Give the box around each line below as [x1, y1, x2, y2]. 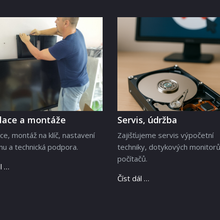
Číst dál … [117, 173, 149, 184]
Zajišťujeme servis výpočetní [117, 130, 214, 140]
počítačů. [117, 154, 147, 164]
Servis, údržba [117, 114, 177, 126]
